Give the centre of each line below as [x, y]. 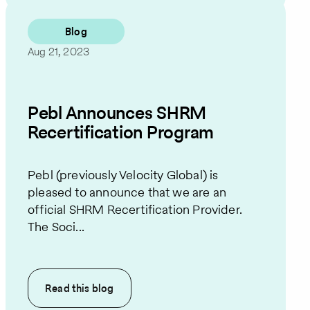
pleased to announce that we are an [127, 192]
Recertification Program [121, 133]
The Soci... [56, 227]
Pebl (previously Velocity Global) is [123, 175]
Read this [69, 289]
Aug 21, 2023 [59, 51]
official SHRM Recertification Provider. [135, 210]
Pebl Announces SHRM [117, 113]
